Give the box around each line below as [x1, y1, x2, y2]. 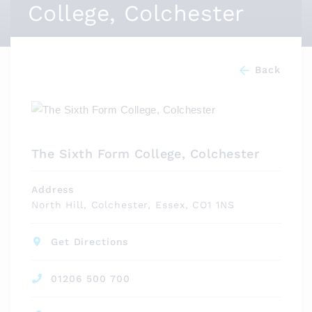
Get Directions [51, 236, 129, 248]
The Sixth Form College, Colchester [31, 146, 260, 162]
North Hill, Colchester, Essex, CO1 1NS [31, 199, 235, 211]
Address [31, 184, 75, 196]
